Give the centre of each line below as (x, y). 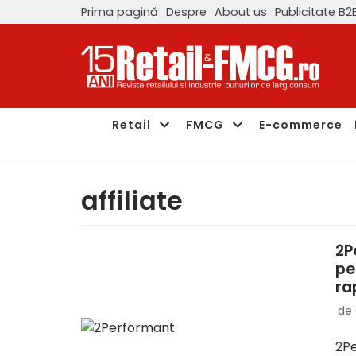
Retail (132, 124)
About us (241, 12)
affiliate (132, 201)
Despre (186, 12)
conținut (42, 85)
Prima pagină (120, 12)
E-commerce (301, 124)
